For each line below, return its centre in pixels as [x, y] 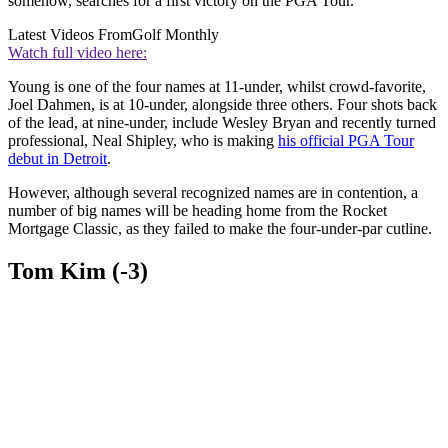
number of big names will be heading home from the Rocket [197, 210]
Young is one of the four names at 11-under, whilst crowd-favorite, [217, 86]
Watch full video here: [77, 52]
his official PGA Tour [346, 140]
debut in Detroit [57, 158]
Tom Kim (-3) [78, 270]
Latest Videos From [70, 34]
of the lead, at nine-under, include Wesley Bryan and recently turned [222, 122]
